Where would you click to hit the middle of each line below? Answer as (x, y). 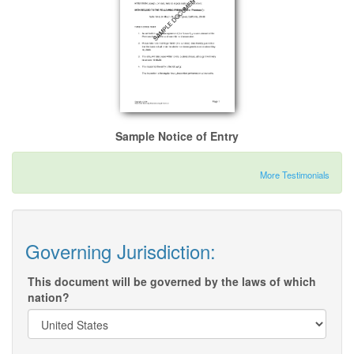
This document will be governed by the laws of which (172, 282)
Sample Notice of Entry (177, 136)
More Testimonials (295, 175)
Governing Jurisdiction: (121, 251)
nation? (49, 298)
